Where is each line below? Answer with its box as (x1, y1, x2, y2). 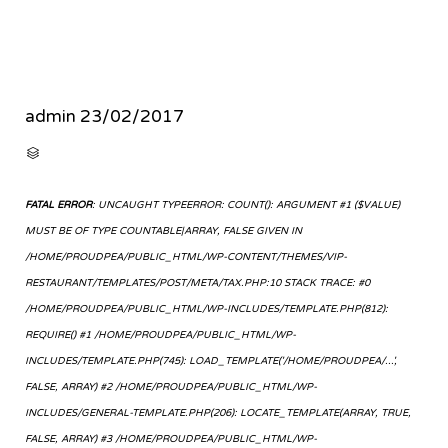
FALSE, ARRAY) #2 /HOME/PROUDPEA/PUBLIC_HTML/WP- (25, 381, 317, 394)
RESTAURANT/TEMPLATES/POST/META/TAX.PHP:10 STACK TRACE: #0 (25, 277, 370, 290)
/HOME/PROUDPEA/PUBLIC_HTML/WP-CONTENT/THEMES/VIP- (25, 251, 347, 264)
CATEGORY (40, 146, 94, 159)
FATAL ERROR (25, 199, 92, 212)
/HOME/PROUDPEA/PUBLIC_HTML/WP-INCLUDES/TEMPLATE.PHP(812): (25, 303, 388, 316)
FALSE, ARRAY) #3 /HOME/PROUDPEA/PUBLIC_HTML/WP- (25, 433, 317, 446)
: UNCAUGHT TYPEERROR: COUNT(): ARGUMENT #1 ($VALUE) (92, 199, 400, 212)
